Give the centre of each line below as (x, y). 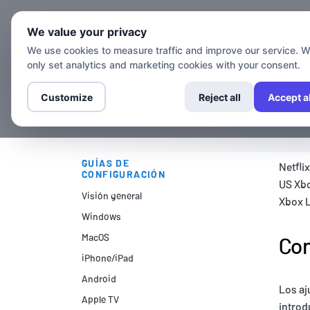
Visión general (112, 196)
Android (99, 279)
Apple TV (100, 300)
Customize (66, 97)
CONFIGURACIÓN (124, 174)
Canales (267, 29)
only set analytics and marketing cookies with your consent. (164, 65)
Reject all (219, 97)
